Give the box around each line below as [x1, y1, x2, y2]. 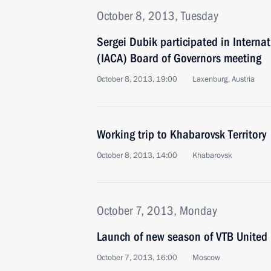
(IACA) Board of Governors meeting [97, 51, 261, 65]
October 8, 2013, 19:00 [97, 74, 177, 85]
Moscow [192, 252, 220, 263]
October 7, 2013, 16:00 [97, 252, 177, 263]
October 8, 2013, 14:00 [97, 150, 177, 161]
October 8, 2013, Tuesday [97, 8, 218, 23]
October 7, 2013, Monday [97, 203, 217, 218]
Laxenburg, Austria [192, 74, 255, 85]
